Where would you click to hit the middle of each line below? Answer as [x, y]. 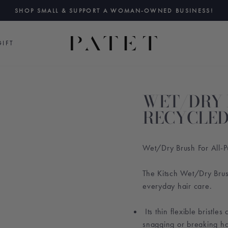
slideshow [135, 37]
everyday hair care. [177, 186]
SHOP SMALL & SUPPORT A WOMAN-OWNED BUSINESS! [114, 11]
